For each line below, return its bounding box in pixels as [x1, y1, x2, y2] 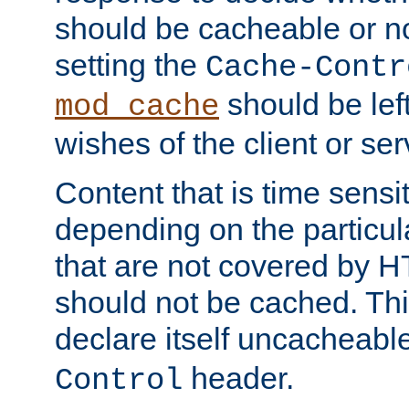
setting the [55, 47, 205, 83]
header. [183, 361, 294, 396]
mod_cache [55, 89, 219, 125]
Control [55, 363, 183, 399]
